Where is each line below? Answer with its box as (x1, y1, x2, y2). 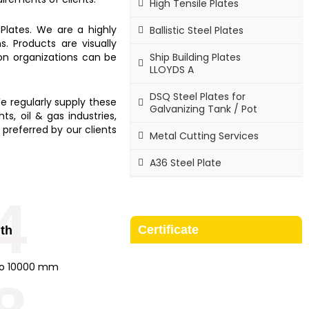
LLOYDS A (150, 62, 195, 77)
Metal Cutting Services (150, 128, 259, 143)
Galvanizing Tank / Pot (150, 101, 258, 116)
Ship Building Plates (150, 50, 241, 64)
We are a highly (36, 23, 117, 37)
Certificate (138, 222, 199, 237)
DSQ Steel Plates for (150, 89, 246, 103)
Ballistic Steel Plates (150, 23, 244, 37)
